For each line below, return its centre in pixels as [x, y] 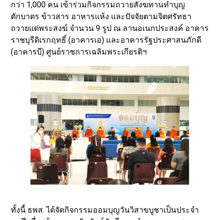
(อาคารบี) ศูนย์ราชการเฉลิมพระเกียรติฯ [79, 52]
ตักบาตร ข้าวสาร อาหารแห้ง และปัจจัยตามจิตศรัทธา [101, 16]
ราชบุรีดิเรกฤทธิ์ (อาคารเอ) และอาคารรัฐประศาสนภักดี [106, 40]
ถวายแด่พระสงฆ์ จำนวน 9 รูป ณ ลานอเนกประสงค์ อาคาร [110, 28]
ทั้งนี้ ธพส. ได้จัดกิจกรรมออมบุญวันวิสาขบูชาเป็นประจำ [105, 210]
